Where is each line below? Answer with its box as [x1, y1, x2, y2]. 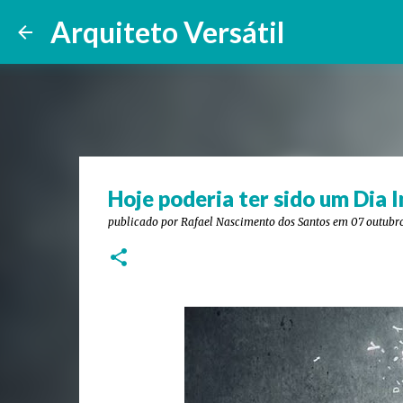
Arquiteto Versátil [50, 14, 284, 49]
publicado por [107, 215, 181, 228]
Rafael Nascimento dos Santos [180, 215, 330, 228]
